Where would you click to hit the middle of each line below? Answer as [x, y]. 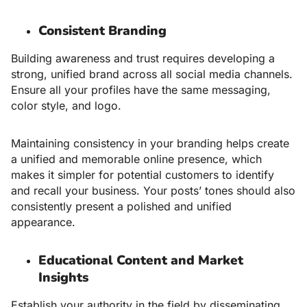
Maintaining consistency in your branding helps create [150, 144]
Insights [63, 278]
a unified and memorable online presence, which [136, 159]
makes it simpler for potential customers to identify [143, 175]
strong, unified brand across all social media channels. [152, 74]
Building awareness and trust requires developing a [143, 59]
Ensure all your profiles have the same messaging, [141, 90]
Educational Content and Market [141, 261]
